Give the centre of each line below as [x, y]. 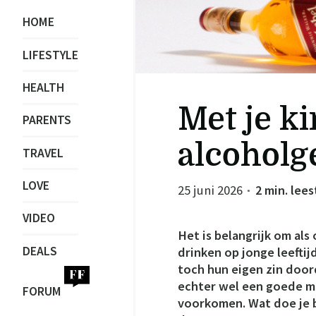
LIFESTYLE [50, 55]
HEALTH [43, 87]
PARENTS [47, 120]
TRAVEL [43, 153]
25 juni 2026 [212, 190]
